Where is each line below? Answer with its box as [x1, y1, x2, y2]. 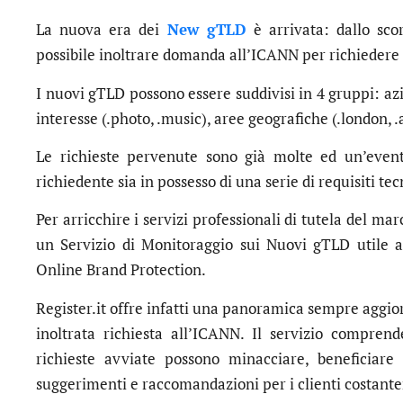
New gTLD [166, 19, 246, 40]
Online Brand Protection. [36, 259, 206, 281]
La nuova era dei [36, 19, 167, 40]
